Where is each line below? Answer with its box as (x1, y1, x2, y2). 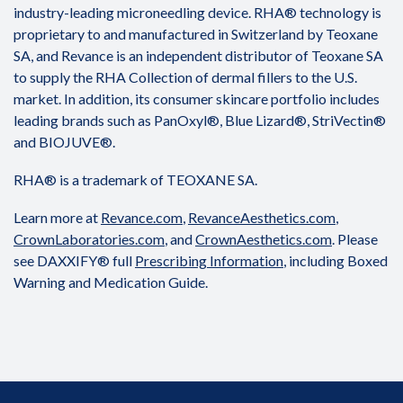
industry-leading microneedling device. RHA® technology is (13, 4, 381, 21)
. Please (332, 230, 378, 247)
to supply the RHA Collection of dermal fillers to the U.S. (13, 68, 357, 85)
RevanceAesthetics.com (188, 209, 336, 226)
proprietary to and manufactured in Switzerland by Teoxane (13, 25, 378, 42)
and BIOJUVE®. (13, 133, 115, 150)
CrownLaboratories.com (13, 230, 165, 247)
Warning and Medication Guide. (13, 273, 208, 291)
